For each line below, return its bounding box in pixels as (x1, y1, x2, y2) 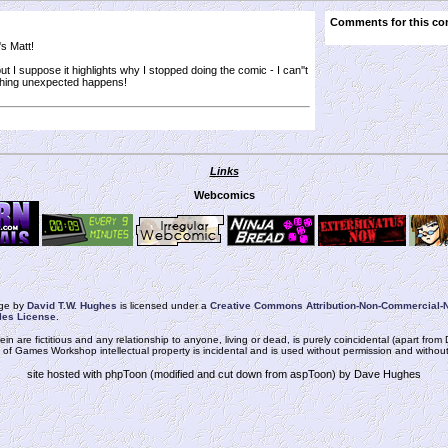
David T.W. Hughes (27, 300, 117, 311)
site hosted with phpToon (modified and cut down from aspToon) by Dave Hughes (27, 368, 421, 380)
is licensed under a (117, 300, 210, 311)
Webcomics (193, 189, 255, 201)
